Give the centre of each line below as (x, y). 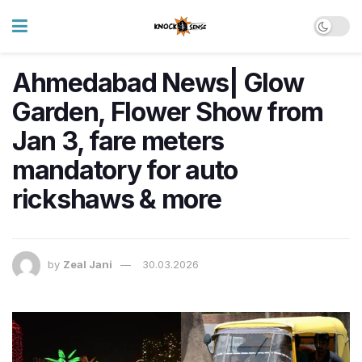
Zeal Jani (88, 265)
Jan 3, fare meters (118, 141)
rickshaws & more (117, 199)
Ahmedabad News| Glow (158, 83)
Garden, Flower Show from (168, 112)
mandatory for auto (125, 170)
